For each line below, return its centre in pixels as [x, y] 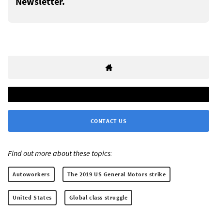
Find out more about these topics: [60, 153]
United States [32, 197]
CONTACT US [108, 121]
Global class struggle [98, 197]
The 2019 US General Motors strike [116, 174]
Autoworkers [31, 174]
